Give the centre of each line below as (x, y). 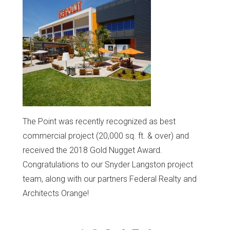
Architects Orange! (56, 193)
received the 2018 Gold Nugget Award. (92, 150)
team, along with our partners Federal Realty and (110, 179)
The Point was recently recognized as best (99, 121)
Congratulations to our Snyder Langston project (108, 164)
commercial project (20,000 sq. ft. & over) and (106, 136)
